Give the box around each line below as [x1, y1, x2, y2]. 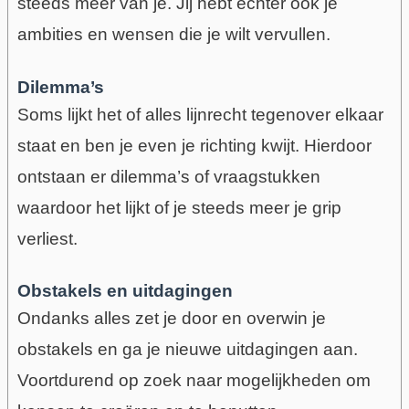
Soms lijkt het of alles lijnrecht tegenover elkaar [16, 104, 383, 124]
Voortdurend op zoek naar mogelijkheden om [16, 371, 371, 391]
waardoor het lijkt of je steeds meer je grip [16, 197, 341, 217]
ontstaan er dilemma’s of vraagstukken [16, 166, 320, 186]
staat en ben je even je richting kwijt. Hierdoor [16, 135, 372, 155]
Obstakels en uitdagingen [16, 281, 233, 301]
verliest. [16, 228, 78, 248]
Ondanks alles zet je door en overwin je [16, 309, 326, 329]
